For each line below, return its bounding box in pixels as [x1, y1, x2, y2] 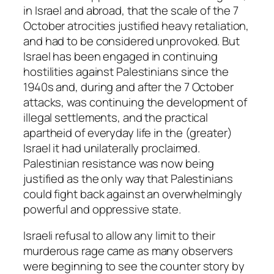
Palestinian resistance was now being [23, 155, 215, 171]
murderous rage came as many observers [23, 243, 234, 259]
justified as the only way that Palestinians [23, 170, 233, 187]
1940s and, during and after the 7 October [23, 78, 234, 95]
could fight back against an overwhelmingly [23, 185, 242, 202]
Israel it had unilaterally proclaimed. [23, 139, 201, 156]
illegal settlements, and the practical [23, 109, 209, 125]
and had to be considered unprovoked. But [23, 32, 240, 49]
